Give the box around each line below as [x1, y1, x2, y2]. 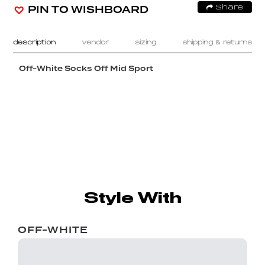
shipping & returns [182, 39, 252, 46]
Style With [83, 188, 182, 206]
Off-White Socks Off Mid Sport [19, 63, 154, 73]
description [13, 39, 56, 46]
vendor [82, 39, 109, 46]
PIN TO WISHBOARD [28, 4, 149, 15]
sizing [134, 39, 156, 46]
